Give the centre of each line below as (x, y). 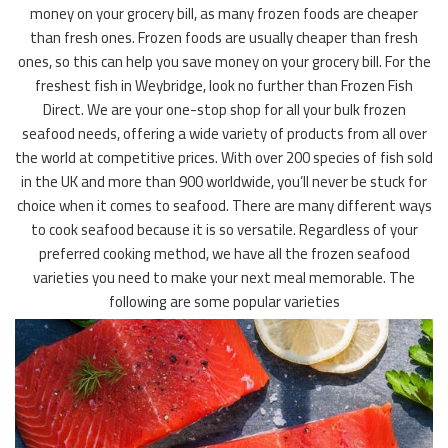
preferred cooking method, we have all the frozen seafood (224, 254)
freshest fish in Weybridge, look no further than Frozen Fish (224, 86)
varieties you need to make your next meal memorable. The (224, 278)
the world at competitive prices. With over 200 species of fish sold (224, 158)
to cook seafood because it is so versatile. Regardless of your (224, 230)
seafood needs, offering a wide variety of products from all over (224, 134)
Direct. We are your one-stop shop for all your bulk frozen (224, 110)
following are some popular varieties (224, 302)
